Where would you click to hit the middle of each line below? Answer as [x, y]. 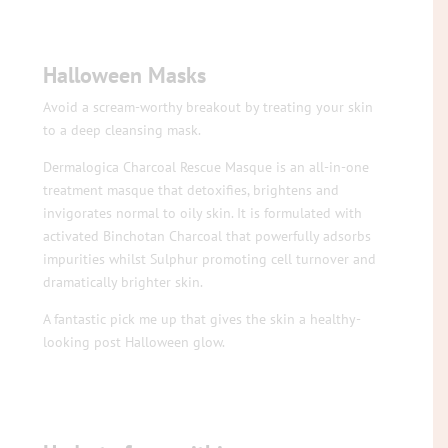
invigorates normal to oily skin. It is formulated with [203, 212]
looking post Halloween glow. [134, 341]
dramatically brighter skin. [123, 281]
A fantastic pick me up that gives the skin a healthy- [202, 318]
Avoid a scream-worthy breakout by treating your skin [208, 106]
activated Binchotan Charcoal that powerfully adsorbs [207, 235]
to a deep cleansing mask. [122, 129]
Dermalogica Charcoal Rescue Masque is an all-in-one [206, 166]
